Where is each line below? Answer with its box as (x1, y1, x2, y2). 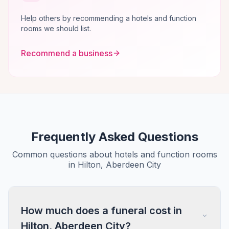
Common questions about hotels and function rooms (12, 149, 217, 159)
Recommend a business (21, 48, 112, 58)
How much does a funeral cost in (21, 204, 182, 217)
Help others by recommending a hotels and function (21, 14, 196, 22)
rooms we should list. (21, 24, 91, 33)
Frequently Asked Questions (31, 129, 198, 144)
